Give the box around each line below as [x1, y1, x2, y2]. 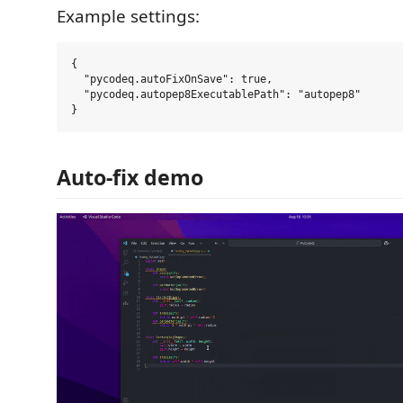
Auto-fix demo [57, 163, 203, 193]
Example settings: [57, 4, 200, 28]
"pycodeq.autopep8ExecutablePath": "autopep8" [71, 87, 361, 101]
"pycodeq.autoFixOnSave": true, [71, 72, 273, 85]
